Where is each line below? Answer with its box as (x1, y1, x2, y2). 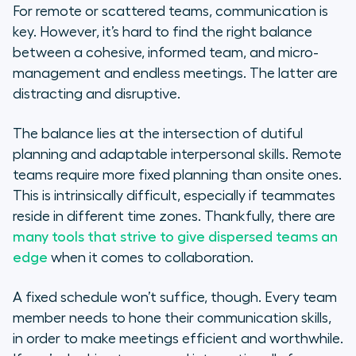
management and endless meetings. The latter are (13, 66, 338, 81)
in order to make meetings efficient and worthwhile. (13, 331, 343, 346)
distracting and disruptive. (13, 87, 180, 102)
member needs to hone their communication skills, (13, 311, 331, 326)
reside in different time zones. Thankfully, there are (13, 209, 335, 224)
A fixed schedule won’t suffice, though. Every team (13, 290, 337, 305)
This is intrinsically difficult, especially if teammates (13, 188, 335, 203)
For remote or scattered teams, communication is (13, 4, 328, 19)
